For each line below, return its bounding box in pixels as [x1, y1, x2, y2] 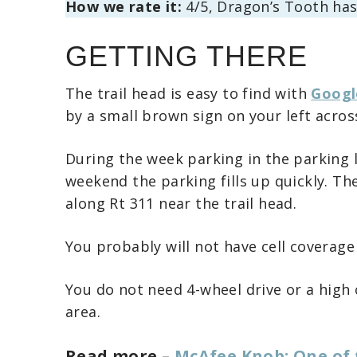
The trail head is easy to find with [65, 84, 312, 104]
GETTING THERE [65, 40, 308, 73]
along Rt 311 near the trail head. [65, 194, 297, 214]
